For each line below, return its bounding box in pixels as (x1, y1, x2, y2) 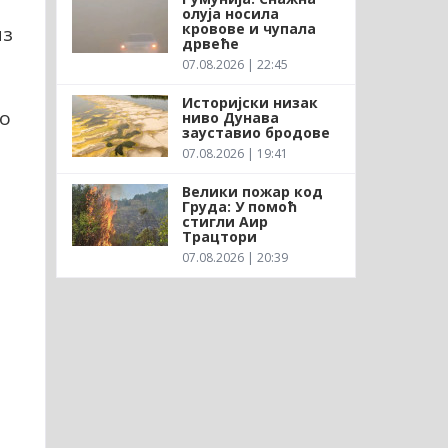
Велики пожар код (181, 181, 323, 201)
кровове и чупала (181, 18, 316, 38)
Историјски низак (181, 92, 318, 112)
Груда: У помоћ (181, 196, 297, 216)
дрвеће (181, 33, 239, 53)
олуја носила (181, 3, 279, 23)
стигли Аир (181, 211, 268, 231)
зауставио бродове (181, 122, 330, 142)
